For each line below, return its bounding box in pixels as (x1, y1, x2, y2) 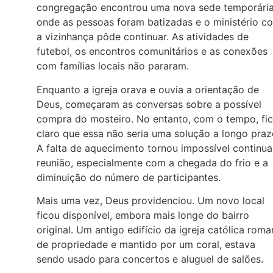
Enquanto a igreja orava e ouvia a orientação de (37, 83, 259, 96)
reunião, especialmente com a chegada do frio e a (37, 156, 268, 169)
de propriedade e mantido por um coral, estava (37, 238, 255, 250)
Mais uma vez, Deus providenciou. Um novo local (37, 194, 264, 207)
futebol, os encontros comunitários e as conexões (37, 45, 268, 58)
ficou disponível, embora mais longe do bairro (37, 209, 249, 221)
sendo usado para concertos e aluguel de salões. (37, 253, 263, 265)
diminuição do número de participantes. (37, 171, 221, 183)
